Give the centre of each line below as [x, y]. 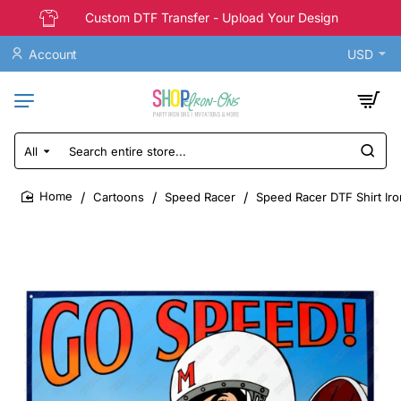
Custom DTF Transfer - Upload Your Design [212, 17]
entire [33, 175]
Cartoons [119, 196]
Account [53, 54]
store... [36, 192]
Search [37, 158]
